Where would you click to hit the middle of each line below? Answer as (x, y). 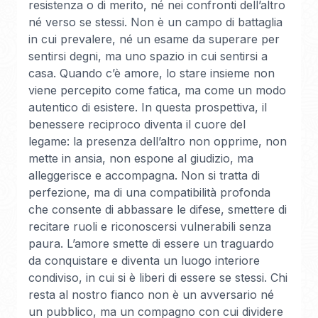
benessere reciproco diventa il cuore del (137, 124)
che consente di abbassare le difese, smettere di (158, 209)
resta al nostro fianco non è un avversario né (151, 295)
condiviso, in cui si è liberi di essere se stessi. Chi (158, 278)
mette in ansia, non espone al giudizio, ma (141, 158)
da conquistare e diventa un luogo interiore (144, 261)
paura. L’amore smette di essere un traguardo (151, 243)
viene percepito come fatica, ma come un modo (157, 90)
